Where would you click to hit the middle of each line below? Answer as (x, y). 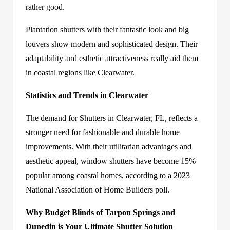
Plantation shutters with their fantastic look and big (107, 29)
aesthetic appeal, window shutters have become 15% (111, 161)
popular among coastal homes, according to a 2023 (108, 175)
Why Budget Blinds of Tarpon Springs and (100, 212)
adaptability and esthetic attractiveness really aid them (112, 58)
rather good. (45, 7)
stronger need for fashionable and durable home (103, 132)
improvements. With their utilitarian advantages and (109, 146)
